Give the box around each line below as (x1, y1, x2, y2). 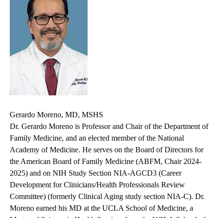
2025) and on (10, 169, 53, 178)
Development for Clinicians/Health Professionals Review (10, 181, 185, 189)
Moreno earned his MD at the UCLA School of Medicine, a (10, 204, 193, 213)
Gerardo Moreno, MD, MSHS (10, 110, 103, 119)
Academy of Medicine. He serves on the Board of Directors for (10, 145, 203, 154)
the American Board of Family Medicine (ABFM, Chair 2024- (10, 157, 201, 166)
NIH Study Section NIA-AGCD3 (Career (53, 169, 182, 178)
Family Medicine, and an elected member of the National (10, 134, 184, 143)
